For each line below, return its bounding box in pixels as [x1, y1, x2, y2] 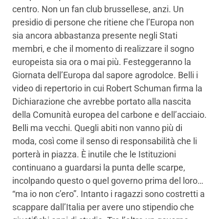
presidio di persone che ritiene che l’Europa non [12, 17, 194, 28]
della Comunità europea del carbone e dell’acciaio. [12, 109, 207, 120]
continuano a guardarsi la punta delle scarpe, [12, 162, 185, 173]
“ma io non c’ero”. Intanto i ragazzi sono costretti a [12, 189, 205, 199]
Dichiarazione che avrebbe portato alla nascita [12, 96, 191, 107]
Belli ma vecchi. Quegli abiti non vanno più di [12, 123, 182, 133]
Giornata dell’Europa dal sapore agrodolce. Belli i [12, 70, 198, 81]
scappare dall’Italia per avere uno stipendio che [12, 202, 194, 213]
